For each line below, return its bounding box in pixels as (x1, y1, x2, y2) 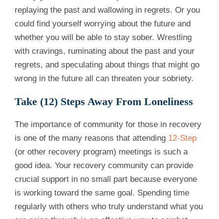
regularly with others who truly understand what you (15, 202, 203, 212)
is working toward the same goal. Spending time (15, 188, 189, 198)
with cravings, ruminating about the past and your (15, 46, 195, 56)
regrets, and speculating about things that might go (15, 60, 199, 70)
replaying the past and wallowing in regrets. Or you (15, 5, 200, 15)
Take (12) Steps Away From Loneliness (15, 95, 193, 108)
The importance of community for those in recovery (15, 120, 201, 130)
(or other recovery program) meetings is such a (15, 147, 188, 157)
